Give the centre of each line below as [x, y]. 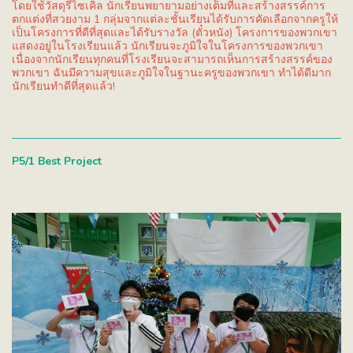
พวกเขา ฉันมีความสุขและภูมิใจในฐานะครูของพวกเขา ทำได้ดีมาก [171, 73]
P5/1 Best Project [57, 162]
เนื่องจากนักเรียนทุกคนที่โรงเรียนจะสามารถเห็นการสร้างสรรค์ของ [172, 60]
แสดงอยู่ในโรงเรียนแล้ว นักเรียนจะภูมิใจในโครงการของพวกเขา [167, 46]
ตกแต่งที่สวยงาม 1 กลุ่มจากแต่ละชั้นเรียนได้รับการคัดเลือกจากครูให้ [175, 20]
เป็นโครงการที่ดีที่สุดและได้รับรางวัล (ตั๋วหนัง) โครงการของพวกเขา [175, 33]
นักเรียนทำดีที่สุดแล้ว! [63, 87]
